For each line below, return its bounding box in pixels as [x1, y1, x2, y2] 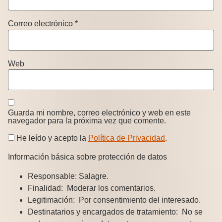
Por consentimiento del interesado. [75, 196, 201, 205]
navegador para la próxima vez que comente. [8, 116, 166, 125]
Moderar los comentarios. [63, 184, 156, 193]
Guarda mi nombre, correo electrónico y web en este [8, 109, 191, 117]
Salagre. [77, 172, 109, 181]
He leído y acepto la [14, 134, 88, 143]
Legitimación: [28, 196, 75, 205]
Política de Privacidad [88, 134, 165, 143]
